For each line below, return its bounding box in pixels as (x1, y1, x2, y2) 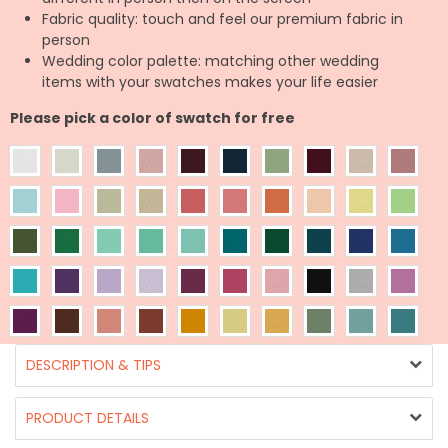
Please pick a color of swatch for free (10, 107, 295, 128)
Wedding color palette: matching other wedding (42, 50, 379, 71)
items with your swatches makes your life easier (42, 71, 378, 92)
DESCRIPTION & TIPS (26, 354, 161, 375)
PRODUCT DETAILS (26, 407, 149, 428)
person (42, 29, 90, 50)
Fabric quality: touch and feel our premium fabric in (42, 8, 403, 29)
